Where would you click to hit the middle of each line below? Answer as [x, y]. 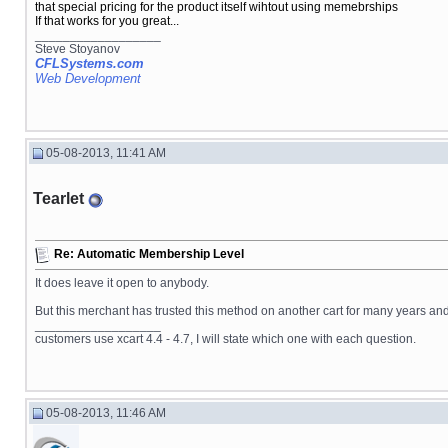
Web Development [88, 78]
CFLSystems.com [89, 63]
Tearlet [58, 198]
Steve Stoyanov [77, 49]
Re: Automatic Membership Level [149, 254]
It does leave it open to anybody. [122, 283]
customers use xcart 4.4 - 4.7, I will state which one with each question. [225, 339]
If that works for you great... [107, 21]
